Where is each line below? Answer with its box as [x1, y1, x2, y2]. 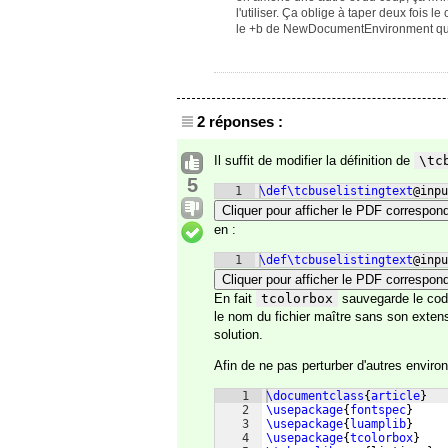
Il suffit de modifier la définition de [214, 153, 414, 168]
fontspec [350, 403, 406, 417]
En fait [214, 291, 256, 306]
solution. [214, 327, 263, 342]
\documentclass [266, 389, 364, 403]
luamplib [350, 417, 406, 431]
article [371, 389, 420, 403]
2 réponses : [197, 113, 283, 130]
